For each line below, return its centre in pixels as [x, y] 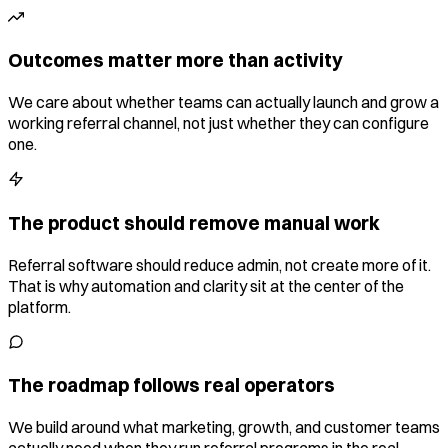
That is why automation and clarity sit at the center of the [206, 285]
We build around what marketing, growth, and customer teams [224, 427]
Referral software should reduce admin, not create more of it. [219, 264]
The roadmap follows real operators [171, 386]
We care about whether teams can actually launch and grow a [223, 102]
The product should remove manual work [194, 223]
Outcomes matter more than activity [175, 61]
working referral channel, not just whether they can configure [218, 123]
